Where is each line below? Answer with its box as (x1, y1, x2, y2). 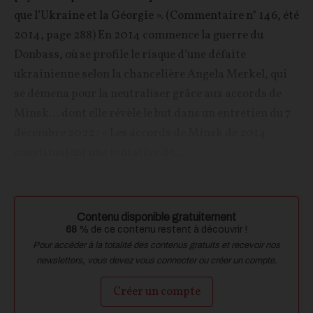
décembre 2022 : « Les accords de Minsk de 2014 (14, 125, 266, 141)
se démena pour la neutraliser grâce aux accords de (14, 86, 282, 102)
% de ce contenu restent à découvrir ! (77, 224, 247, 235)
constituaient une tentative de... (14, 145, 184, 161)
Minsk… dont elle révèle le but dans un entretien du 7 (14, 105, 291, 122)
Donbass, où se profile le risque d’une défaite (14, 47, 246, 63)
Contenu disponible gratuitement (77, 211, 236, 223)
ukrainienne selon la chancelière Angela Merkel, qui (14, 66, 287, 82)
